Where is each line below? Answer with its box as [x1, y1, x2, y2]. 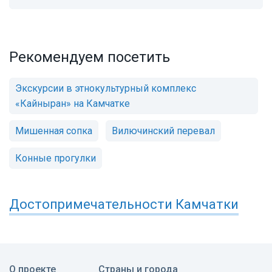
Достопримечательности [9, 197, 175, 212]
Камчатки [175, 197, 239, 212]
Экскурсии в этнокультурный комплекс [15, 83, 196, 95]
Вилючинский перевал [112, 125, 215, 137]
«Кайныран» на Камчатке [15, 98, 130, 110]
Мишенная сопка [15, 125, 92, 137]
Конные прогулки [15, 152, 96, 165]
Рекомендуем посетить [9, 49, 170, 66]
